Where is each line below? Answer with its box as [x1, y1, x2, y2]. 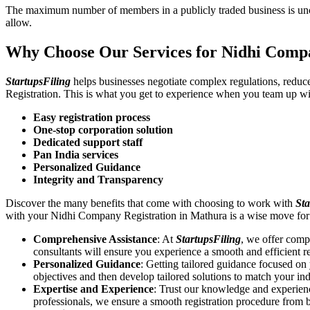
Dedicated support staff [33, 136, 143, 148]
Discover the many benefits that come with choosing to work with [6, 197, 295, 209]
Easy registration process [33, 111, 150, 123]
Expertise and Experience [33, 282, 154, 295]
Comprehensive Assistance [33, 232, 157, 245]
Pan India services [33, 148, 118, 161]
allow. [6, 16, 35, 28]
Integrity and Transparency [33, 173, 163, 185]
